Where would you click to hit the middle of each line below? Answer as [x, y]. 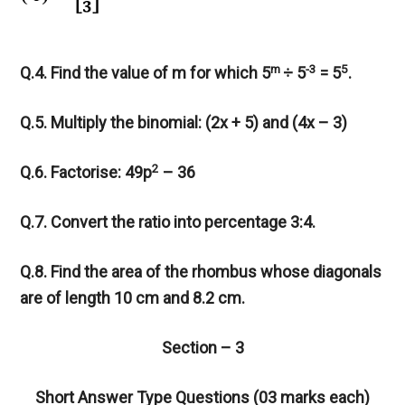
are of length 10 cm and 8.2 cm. [133, 298]
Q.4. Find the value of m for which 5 [146, 73]
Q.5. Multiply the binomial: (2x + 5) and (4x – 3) [184, 123]
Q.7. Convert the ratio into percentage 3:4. [168, 222]
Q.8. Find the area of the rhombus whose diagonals [201, 272]
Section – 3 [202, 348]
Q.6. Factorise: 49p [86, 173]
